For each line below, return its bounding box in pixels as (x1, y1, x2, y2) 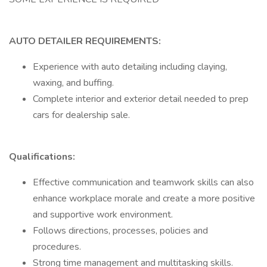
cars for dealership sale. (33, 108, 130, 122)
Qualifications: (9, 150, 75, 163)
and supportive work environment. (33, 208, 173, 221)
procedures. (33, 240, 81, 253)
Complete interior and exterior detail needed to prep (33, 92, 249, 105)
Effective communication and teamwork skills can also (33, 176, 254, 189)
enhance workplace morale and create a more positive (33, 192, 255, 205)
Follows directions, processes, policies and (33, 224, 208, 237)
